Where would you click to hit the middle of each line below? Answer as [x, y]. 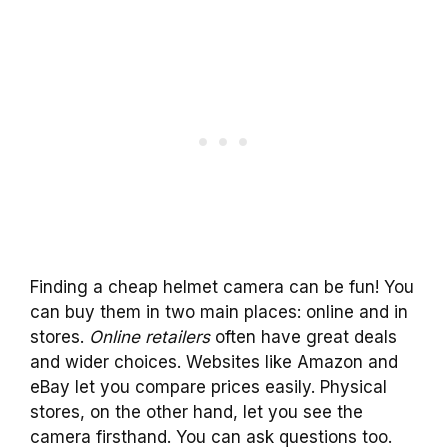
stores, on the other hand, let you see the [196, 412]
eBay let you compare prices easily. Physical [208, 387]
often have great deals [303, 337]
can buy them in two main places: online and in [219, 312]
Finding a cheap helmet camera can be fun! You [222, 287]
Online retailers [149, 337]
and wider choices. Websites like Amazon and [214, 362]
